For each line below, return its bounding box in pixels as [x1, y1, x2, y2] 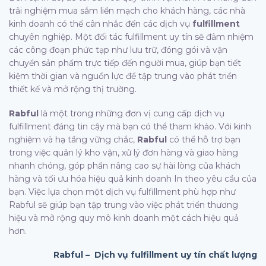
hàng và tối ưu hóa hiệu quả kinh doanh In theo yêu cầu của [9, 173, 256, 184]
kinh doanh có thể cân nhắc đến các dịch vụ [9, 18, 192, 30]
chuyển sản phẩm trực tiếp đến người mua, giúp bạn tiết [9, 58, 241, 69]
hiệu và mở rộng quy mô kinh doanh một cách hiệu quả [9, 212, 239, 223]
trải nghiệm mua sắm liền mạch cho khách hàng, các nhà [9, 5, 245, 17]
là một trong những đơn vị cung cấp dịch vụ [39, 107, 224, 119]
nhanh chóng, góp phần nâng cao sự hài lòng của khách [9, 160, 240, 171]
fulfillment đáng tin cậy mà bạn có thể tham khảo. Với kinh [9, 121, 251, 132]
